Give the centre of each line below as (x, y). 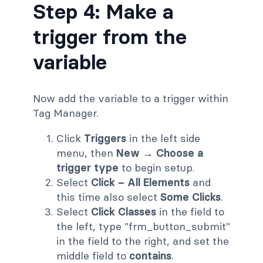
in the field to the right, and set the (143, 241)
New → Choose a (160, 153)
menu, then (86, 153)
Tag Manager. (66, 113)
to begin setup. (157, 168)
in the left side (163, 139)
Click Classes (124, 212)
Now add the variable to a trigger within (131, 99)
